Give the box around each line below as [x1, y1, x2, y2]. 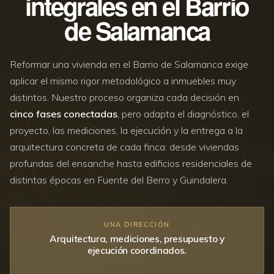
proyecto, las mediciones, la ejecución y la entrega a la [10, 124, 243, 136]
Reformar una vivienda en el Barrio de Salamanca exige [10, 57, 248, 70]
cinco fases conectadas [10, 107, 117, 120]
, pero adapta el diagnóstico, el [117, 107, 249, 120]
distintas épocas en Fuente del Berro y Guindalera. [10, 173, 228, 186]
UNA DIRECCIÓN [104, 220, 170, 229]
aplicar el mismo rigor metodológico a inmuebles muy [10, 74, 236, 87]
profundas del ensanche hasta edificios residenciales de [10, 157, 252, 169]
